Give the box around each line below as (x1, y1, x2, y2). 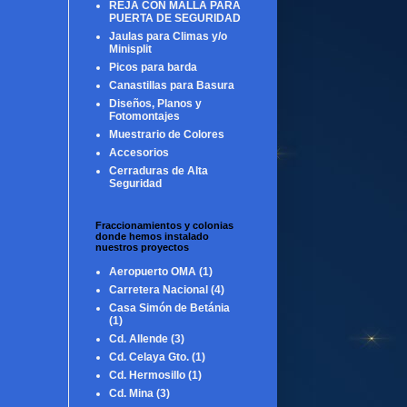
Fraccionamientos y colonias (95, 219, 233, 231)
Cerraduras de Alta (109, 164, 208, 177)
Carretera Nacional (109, 283, 208, 296)
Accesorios (109, 145, 169, 159)
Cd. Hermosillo (109, 368, 185, 382)
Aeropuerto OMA (109, 264, 196, 278)
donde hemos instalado (95, 230, 209, 242)
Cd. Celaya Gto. (109, 350, 189, 363)
